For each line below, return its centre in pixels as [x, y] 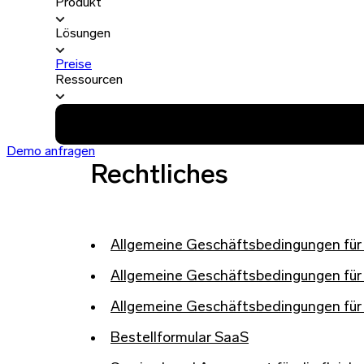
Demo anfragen [51, 152]
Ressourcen [89, 80]
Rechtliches [160, 176]
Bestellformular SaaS [180, 339]
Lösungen [83, 34]
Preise [74, 65]
